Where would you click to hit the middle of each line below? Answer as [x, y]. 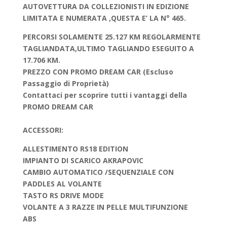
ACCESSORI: [43, 130]
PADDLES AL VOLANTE [62, 184]
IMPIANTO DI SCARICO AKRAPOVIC [83, 160]
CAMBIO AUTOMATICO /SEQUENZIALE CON [98, 172]
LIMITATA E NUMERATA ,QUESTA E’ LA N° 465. [104, 18]
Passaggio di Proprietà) [66, 83]
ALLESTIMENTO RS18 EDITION [76, 149]
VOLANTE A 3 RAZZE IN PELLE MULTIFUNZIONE [105, 207]
